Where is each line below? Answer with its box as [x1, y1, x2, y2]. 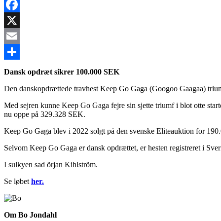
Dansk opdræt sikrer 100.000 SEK [4, 67, 119, 76]
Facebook [4, 15, 35, 24]
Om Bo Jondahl [4, 210, 57, 219]
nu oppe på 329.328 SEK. [4, 110, 85, 118]
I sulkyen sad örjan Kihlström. [4, 160, 98, 169]
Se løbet [4, 177, 29, 185]
